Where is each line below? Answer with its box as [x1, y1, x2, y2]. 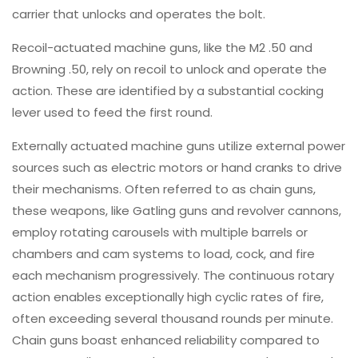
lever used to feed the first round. [12, 103, 213, 121]
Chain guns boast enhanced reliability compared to [12, 331, 320, 348]
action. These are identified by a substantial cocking [12, 82, 324, 99]
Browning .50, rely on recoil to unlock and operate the [12, 60, 327, 78]
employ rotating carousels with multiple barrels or [12, 223, 308, 241]
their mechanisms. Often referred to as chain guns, [12, 180, 316, 197]
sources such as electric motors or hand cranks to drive [12, 158, 342, 176]
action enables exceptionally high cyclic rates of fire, [12, 288, 324, 305]
